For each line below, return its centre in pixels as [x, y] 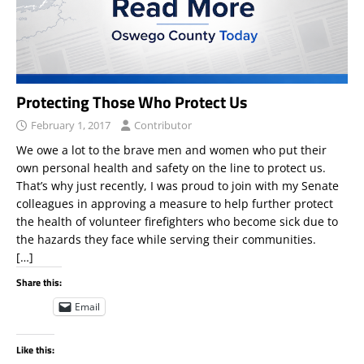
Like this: [35, 349]
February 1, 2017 [71, 125]
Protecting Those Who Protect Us [132, 102]
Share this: [39, 282]
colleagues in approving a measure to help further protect [175, 203]
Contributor [163, 125]
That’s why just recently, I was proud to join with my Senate [178, 185]
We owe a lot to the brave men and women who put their [171, 149]
